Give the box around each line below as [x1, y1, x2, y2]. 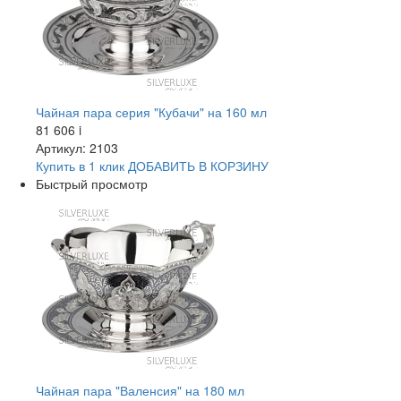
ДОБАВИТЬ [128, 157, 195, 175]
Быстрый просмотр [36, 175, 148, 192]
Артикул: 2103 [36, 139, 118, 157]
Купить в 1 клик [36, 157, 124, 175]
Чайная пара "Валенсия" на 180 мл [36, 381, 244, 399]
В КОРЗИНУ [195, 157, 269, 175]
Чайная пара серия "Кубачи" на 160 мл [36, 103, 267, 121]
